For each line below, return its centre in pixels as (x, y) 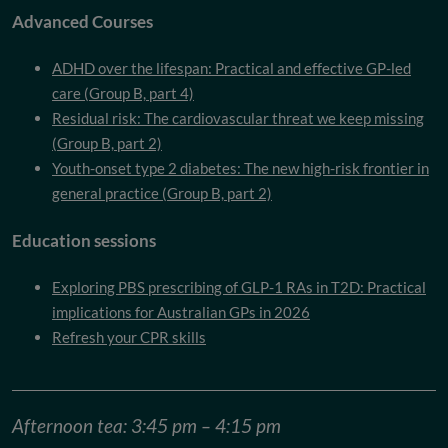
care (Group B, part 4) (123, 92)
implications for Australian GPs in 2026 (181, 311)
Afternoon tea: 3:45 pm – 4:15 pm (146, 426)
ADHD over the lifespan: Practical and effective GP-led (231, 67)
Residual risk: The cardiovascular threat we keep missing (238, 117)
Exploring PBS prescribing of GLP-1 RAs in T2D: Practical (239, 286)
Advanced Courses (82, 21)
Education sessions (84, 240)
